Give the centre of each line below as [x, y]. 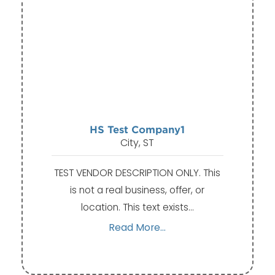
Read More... [137, 227]
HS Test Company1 [137, 130]
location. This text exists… [137, 207]
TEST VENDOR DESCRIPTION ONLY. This [137, 172]
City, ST [137, 143]
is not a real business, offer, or [137, 190]
